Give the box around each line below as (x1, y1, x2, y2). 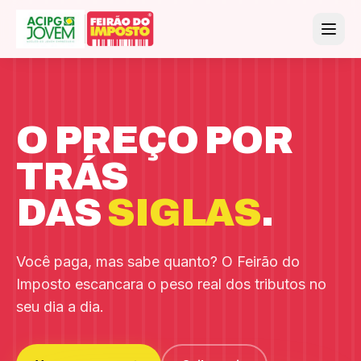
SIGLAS (107, 192, 262, 234)
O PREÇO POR (16, 119, 293, 161)
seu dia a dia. (16, 298, 104, 315)
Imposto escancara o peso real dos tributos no (16, 276, 326, 293)
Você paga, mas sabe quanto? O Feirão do (16, 253, 300, 270)
